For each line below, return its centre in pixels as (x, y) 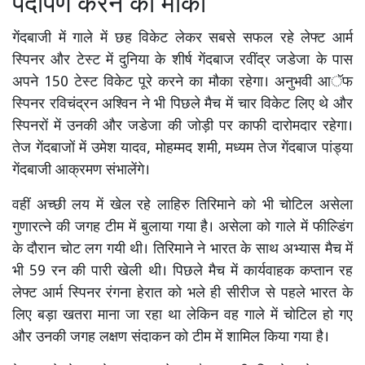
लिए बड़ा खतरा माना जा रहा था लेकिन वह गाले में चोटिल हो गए (182, 316)
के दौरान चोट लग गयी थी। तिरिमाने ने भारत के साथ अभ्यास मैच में (182, 250)
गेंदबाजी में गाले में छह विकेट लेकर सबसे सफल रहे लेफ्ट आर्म (182, 39)
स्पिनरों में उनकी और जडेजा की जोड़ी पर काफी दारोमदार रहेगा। (182, 127)
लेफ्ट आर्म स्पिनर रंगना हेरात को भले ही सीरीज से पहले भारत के (182, 294)
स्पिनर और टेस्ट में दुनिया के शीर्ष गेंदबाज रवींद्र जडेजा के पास (182, 61)
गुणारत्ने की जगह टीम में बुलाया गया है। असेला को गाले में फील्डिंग (182, 228)
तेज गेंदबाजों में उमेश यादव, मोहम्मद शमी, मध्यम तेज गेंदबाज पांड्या (182, 149)
